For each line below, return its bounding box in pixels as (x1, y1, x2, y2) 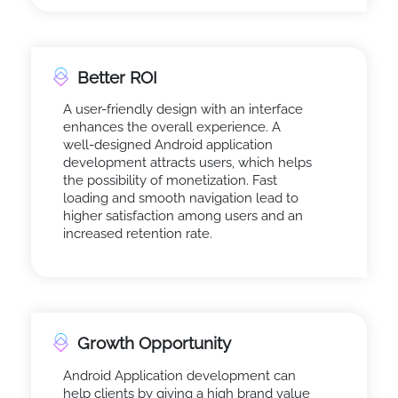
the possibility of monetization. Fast (62, 172, 277, 189)
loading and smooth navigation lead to (62, 190, 298, 207)
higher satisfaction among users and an (62, 208, 303, 225)
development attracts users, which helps (62, 155, 312, 171)
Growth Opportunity (77, 333, 231, 354)
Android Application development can (62, 367, 296, 384)
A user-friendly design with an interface (62, 101, 303, 118)
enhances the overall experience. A (62, 119, 281, 136)
